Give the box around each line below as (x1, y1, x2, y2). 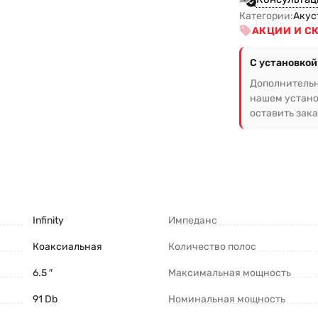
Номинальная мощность (168, 292, 285, 305)
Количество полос (168, 240, 256, 253)
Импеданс (168, 214, 217, 226)
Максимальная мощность (168, 266, 291, 279)
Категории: (238, 9, 293, 22)
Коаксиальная (33, 240, 102, 253)
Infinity (33, 214, 64, 226)
